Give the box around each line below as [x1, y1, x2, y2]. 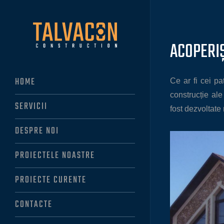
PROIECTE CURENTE [15, 175, 86, 185]
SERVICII [15, 101, 47, 111]
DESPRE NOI [15, 126, 59, 136]
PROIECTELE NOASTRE [15, 150, 95, 160]
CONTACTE [15, 199, 52, 209]
